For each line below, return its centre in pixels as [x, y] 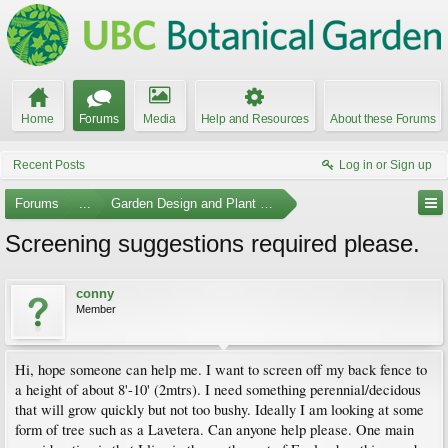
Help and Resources [254, 119]
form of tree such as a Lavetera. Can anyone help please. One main [214, 429]
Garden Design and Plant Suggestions [221, 203]
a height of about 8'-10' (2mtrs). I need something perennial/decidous [218, 389]
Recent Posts [49, 165]
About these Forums [383, 119]
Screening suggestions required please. [212, 243]
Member [96, 309]
